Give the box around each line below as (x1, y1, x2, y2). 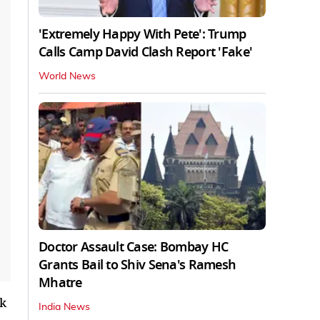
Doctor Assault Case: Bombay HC (39, 237, 229, 256)
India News (39, 301, 90, 312)
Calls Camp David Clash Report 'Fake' (39, 42, 253, 61)
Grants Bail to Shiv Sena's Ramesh (39, 255, 236, 274)
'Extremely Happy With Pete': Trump (39, 24, 246, 44)
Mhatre (39, 273, 82, 292)
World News (39, 71, 96, 81)
